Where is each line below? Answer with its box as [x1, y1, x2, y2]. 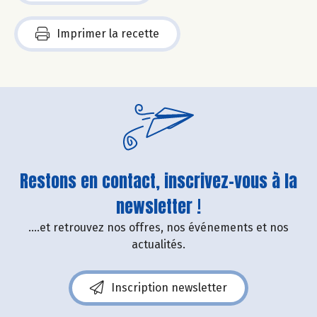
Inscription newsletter [111, 280, 227, 294]
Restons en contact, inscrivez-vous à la [20, 168, 297, 194]
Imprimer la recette [57, 26, 159, 40]
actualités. [132, 237, 185, 251]
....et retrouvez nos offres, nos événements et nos [28, 220, 289, 234]
